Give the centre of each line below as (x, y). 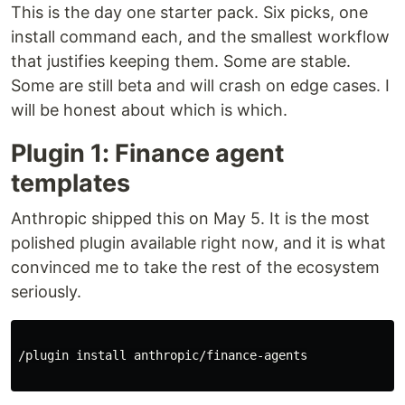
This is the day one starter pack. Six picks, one (189, 12)
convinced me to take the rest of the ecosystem (195, 267)
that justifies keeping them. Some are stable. (181, 61)
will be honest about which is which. (149, 110)
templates (71, 183)
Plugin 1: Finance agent (147, 153)
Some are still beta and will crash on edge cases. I (200, 85)
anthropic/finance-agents (221, 355)
